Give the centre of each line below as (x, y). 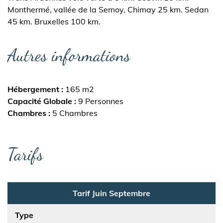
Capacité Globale (40, 101)
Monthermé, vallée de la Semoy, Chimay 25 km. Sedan (108, 9)
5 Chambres (75, 113)
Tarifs (25, 154)
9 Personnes (101, 101)
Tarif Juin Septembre (111, 193)
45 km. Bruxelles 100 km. (54, 21)
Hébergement (33, 89)
